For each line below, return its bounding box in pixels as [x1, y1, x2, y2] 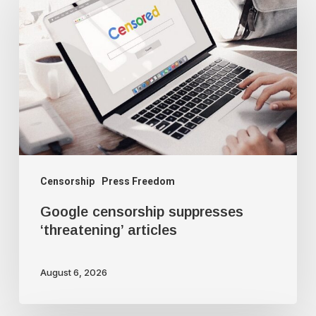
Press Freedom [101, 175, 175, 187]
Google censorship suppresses [39, 203, 243, 219]
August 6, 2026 [39, 267, 107, 279]
